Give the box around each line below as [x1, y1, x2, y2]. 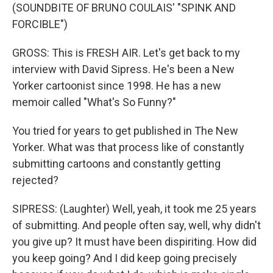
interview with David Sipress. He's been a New [12, 63, 235, 76]
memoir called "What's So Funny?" [12, 96, 176, 108]
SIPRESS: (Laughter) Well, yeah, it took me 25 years [12, 202, 257, 215]
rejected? [12, 174, 58, 186]
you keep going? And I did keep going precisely [12, 252, 237, 264]
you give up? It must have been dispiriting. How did [12, 235, 257, 248]
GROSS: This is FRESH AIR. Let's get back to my [12, 46, 240, 59]
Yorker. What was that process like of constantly [12, 141, 244, 154]
